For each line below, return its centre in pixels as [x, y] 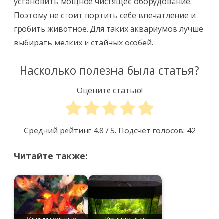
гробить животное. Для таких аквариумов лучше [109, 29]
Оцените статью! [109, 90]
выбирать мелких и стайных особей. [83, 43]
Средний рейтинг [58, 131]
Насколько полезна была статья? [109, 71]
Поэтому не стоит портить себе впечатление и [105, 15]
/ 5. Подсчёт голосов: [145, 131]
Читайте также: [51, 156]
